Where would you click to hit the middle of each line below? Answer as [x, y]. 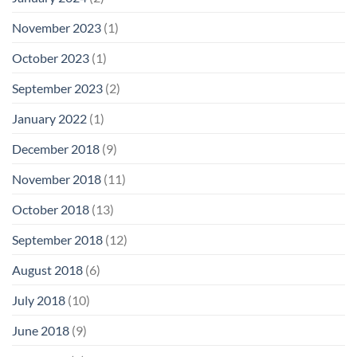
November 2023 [57, 27]
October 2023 [51, 57]
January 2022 [49, 118]
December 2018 [56, 148]
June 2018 [41, 330]
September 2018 [57, 239]
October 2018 [51, 209]
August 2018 [47, 269]
